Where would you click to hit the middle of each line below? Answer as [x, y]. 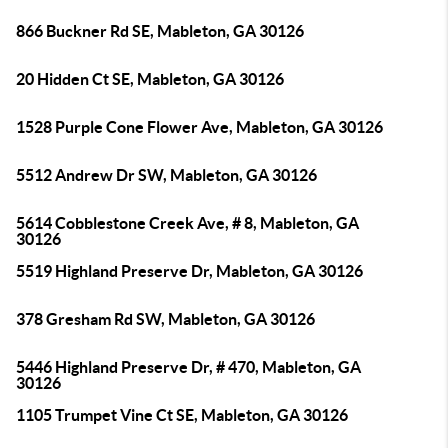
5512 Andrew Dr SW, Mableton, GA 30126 [166, 175]
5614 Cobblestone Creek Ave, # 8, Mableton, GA [187, 223]
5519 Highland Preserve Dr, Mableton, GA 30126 [189, 271]
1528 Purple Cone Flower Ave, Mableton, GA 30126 [199, 127]
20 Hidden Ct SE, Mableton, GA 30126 [150, 79]
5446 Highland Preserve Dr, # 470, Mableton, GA [188, 367]
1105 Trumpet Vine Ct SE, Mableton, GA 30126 [182, 415]
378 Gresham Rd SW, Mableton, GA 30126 [165, 319]
